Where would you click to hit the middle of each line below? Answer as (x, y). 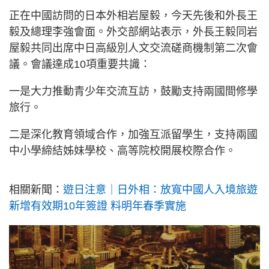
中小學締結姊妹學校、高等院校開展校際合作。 (122, 151)
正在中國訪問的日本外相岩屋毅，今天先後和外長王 (133, 16)
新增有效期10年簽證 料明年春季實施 (98, 206)
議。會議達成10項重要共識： (80, 64)
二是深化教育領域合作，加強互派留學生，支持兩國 (133, 134)
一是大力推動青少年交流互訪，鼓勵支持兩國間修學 (133, 91)
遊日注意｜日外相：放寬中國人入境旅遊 (160, 190)
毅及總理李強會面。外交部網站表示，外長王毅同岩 (133, 32)
